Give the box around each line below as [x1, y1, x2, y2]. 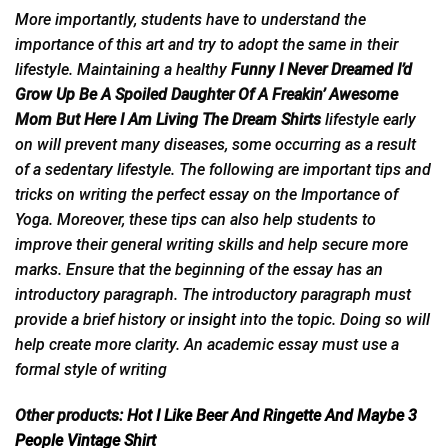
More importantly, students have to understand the [15, 9, 366, 29]
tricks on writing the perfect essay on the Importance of [15, 184, 398, 204]
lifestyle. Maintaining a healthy [15, 59, 231, 79]
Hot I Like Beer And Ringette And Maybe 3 [127, 405, 417, 425]
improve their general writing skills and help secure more [15, 234, 408, 254]
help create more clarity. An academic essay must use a [15, 334, 399, 354]
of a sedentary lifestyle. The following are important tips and [15, 159, 431, 179]
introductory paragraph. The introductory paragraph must [15, 284, 411, 304]
